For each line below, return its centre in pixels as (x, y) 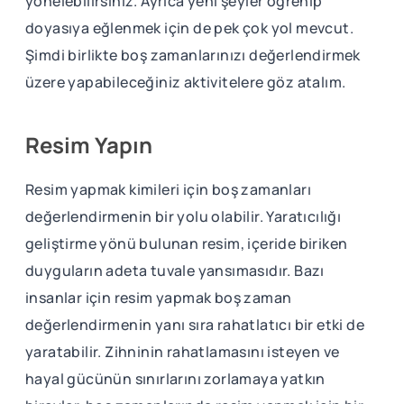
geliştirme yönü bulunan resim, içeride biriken (187, 243)
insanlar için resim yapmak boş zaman (159, 297)
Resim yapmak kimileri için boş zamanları (168, 189)
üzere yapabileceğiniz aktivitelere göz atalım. (186, 82)
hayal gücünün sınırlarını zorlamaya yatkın (175, 378)
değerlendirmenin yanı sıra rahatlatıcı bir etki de (195, 324)
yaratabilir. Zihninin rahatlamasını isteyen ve (183, 351)
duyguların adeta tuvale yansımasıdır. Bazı (175, 270)
